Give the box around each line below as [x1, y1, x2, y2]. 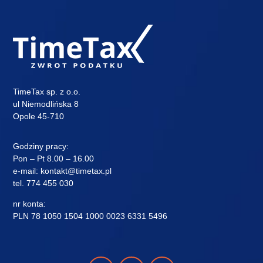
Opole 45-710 [13, 111, 65, 121]
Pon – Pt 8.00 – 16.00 [13, 153, 95, 163]
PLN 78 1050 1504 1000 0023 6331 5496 [13, 211, 168, 221]
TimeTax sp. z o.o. [13, 86, 81, 96]
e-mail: [13, 166, 41, 176]
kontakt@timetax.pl [41, 166, 112, 176]
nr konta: [13, 198, 46, 208]
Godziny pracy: [13, 141, 69, 151]
